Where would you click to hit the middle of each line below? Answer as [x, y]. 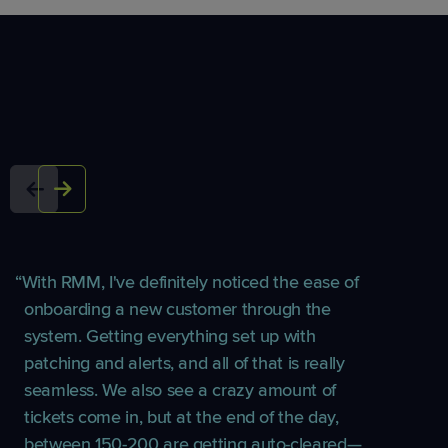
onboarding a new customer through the [177, 308]
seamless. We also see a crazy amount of [180, 389]
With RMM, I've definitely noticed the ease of [190, 281]
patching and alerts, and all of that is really [184, 362]
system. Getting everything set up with [170, 335]
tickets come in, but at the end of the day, [181, 416]
